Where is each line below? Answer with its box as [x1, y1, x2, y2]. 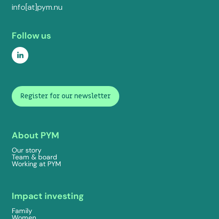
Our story [12, 146, 42, 155]
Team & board [12, 153, 57, 162]
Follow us [12, 30, 51, 42]
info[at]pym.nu [12, 2, 63, 13]
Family [12, 206, 32, 216]
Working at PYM [12, 159, 61, 169]
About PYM [12, 130, 59, 142]
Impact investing [12, 190, 84, 202]
